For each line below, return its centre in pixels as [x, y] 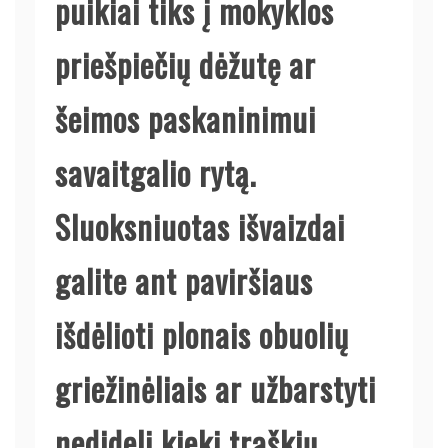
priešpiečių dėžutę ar [185, 64]
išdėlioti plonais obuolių [202, 334]
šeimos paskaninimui [185, 118]
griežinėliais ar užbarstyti [215, 388]
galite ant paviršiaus [184, 280]
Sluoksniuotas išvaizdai [200, 226]
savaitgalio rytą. [155, 172]
